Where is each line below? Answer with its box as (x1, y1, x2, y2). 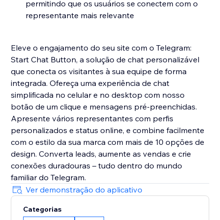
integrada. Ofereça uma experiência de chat (11, 78, 170, 88)
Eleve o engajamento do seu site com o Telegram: (11, 43, 192, 53)
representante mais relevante (26, 10, 135, 21)
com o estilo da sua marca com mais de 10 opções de (11, 137, 205, 147)
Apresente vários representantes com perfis (11, 113, 174, 124)
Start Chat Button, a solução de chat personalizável (11, 55, 200, 65)
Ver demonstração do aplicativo (26, 185, 143, 195)
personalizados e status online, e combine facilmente (11, 125, 205, 136)
